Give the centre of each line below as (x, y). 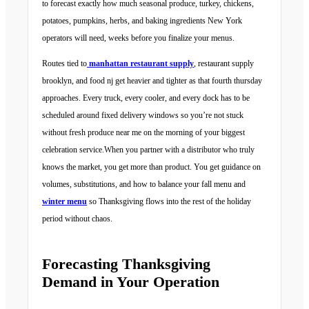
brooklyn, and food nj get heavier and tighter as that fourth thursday (152, 81)
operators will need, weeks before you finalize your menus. (138, 38)
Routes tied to (64, 64)
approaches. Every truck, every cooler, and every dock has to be (146, 98)
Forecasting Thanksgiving (126, 264)
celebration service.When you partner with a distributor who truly (148, 150)
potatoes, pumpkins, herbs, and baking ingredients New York (142, 21)
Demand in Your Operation (131, 282)
